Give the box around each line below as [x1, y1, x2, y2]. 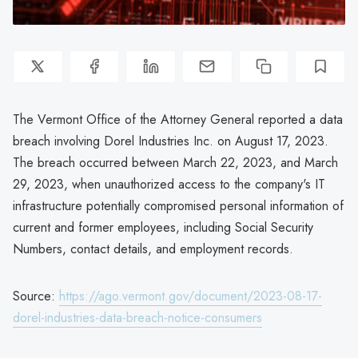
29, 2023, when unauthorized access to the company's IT [13, 174, 325, 193]
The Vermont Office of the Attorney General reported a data [13, 109, 343, 129]
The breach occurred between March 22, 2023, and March [13, 153, 338, 172]
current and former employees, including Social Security [13, 217, 313, 237]
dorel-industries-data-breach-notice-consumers [13, 308, 262, 327]
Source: [13, 286, 59, 305]
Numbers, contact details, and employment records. [13, 239, 293, 258]
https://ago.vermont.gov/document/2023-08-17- [59, 286, 322, 305]
